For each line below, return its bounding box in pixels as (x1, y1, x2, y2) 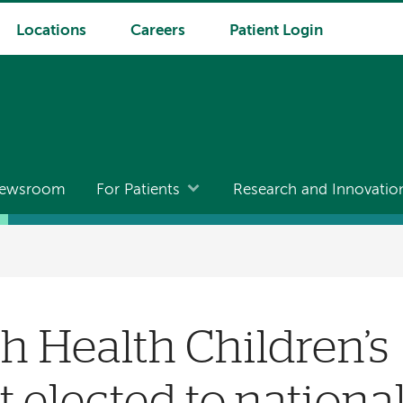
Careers (130, 23, 185, 39)
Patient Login (228, 23, 323, 39)
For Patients (96, 183, 181, 199)
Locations (15, 23, 86, 39)
